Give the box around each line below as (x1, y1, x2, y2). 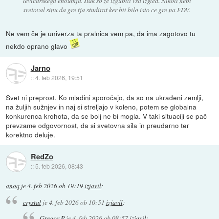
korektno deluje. (6, 130, 56, 140)
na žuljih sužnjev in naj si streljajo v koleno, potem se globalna (6, 102, 197, 112)
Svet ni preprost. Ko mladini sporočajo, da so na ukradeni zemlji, (6, 92, 204, 103)
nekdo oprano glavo (6, 41, 70, 51)
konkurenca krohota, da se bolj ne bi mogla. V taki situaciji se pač (6, 111, 207, 121)
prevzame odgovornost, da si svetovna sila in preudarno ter (6, 120, 190, 131)
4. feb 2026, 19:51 (35, 73, 83, 82)
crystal (22, 197, 41, 207)
